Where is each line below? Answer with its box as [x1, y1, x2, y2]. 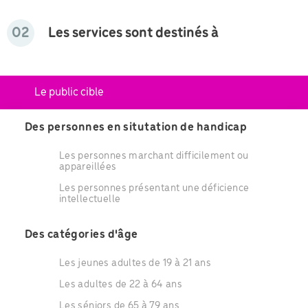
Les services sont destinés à [48, 25, 219, 41]
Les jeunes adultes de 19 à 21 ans [58, 258, 212, 269]
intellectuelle [58, 194, 121, 206]
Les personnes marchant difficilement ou [58, 151, 249, 162]
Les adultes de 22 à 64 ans [58, 279, 183, 291]
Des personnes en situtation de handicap [24, 121, 247, 135]
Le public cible [34, 85, 104, 99]
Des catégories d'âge [24, 228, 138, 242]
